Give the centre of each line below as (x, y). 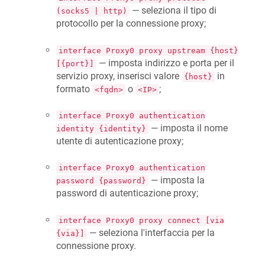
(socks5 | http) (92, 11)
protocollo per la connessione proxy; (131, 24)
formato (74, 89)
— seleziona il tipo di (173, 11)
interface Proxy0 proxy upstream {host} (148, 50)
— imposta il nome (188, 128)
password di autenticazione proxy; (127, 193)
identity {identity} (101, 129)
